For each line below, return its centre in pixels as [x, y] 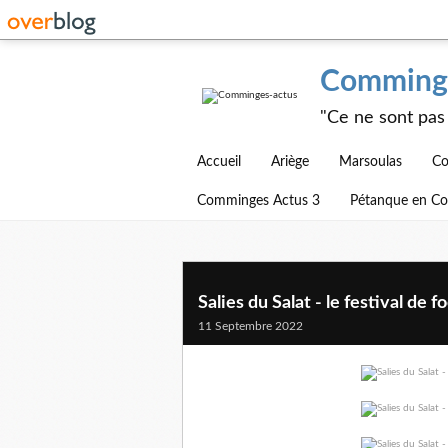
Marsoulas [370, 162]
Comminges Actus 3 [258, 201]
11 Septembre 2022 [250, 326]
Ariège [290, 162]
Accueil [219, 162]
